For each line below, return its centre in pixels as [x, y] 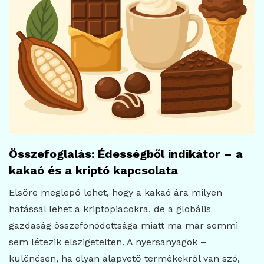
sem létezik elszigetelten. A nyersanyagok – [108, 242]
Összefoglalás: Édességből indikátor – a [126, 154]
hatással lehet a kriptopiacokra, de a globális [110, 209]
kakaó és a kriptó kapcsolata [93, 171]
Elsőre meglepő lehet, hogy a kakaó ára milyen [115, 193]
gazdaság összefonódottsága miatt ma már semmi [123, 226]
